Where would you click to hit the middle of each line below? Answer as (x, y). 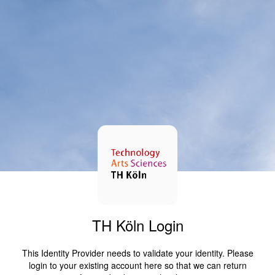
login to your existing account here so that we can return (137, 265)
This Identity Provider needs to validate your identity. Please (137, 253)
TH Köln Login (137, 225)
